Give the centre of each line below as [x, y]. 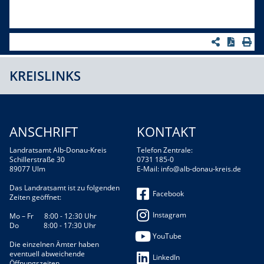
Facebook [169, 193]
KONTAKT [166, 131]
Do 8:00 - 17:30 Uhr [53, 225]
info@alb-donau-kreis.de [201, 169]
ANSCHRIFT [44, 131]
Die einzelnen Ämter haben [54, 244]
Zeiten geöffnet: [35, 197]
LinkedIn [166, 257]
